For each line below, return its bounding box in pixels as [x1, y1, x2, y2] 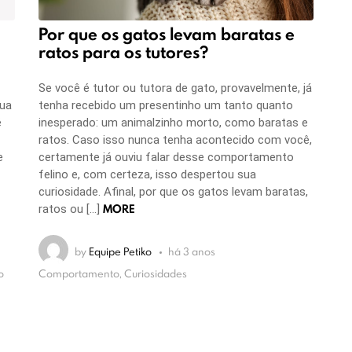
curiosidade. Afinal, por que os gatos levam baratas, [38, 184, 308, 199]
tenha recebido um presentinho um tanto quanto [38, 97, 293, 112]
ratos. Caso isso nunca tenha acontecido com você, [38, 132, 312, 147]
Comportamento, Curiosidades [38, 266, 187, 281]
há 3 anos [167, 244, 215, 258]
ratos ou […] [38, 201, 103, 216]
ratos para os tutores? [38, 41, 208, 64]
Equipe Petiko [88, 244, 152, 258]
